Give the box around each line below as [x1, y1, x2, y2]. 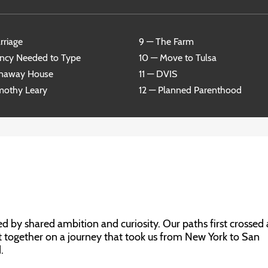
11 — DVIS [139, 68, 177, 80]
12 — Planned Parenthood [139, 84, 242, 96]
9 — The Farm [139, 36, 194, 47]
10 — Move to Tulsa [139, 52, 217, 63]
